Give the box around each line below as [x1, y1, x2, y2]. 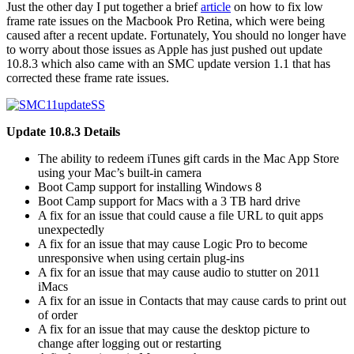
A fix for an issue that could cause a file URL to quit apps [38, 208, 323, 222]
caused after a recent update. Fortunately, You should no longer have [6, 28, 346, 42]
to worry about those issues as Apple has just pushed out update [6, 42, 322, 56]
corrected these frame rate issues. [6, 70, 169, 85]
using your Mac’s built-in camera [38, 165, 201, 179]
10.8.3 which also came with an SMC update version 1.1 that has [6, 56, 330, 70]
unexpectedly [38, 222, 104, 236]
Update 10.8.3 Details [6, 124, 120, 138]
